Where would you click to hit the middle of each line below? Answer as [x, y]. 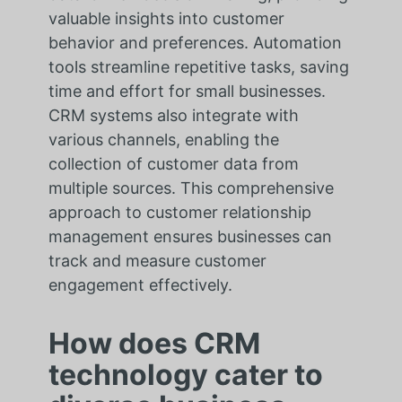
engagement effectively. [140, 285]
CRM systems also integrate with [173, 116]
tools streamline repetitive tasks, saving [198, 67]
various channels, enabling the [163, 140]
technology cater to [185, 375]
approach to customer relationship [179, 213]
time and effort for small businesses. [187, 92]
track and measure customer [157, 261]
